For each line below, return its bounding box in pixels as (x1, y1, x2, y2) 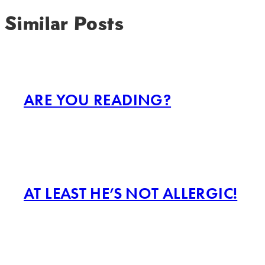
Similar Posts (5, 11, 124, 35)
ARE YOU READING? (24, 89, 172, 111)
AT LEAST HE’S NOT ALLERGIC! (24, 183, 238, 204)
